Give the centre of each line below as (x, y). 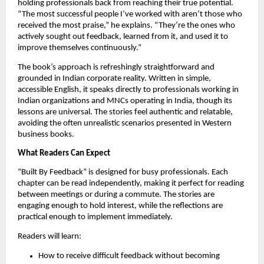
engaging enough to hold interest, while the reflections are (120, 206)
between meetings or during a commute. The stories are (116, 195)
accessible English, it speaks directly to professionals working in (128, 90)
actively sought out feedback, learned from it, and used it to (123, 37)
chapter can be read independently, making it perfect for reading (131, 184)
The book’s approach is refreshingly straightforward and (116, 67)
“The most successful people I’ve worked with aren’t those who (130, 15)
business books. (46, 134)
